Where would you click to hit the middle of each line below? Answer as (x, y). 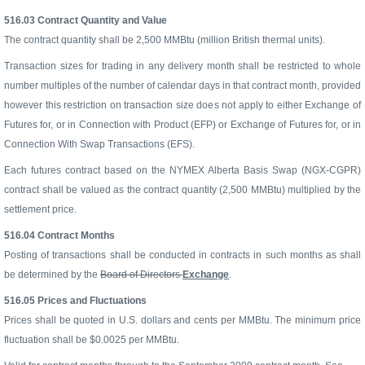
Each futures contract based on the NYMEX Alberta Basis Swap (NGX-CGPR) (182, 170)
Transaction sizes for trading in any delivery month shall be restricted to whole (182, 66)
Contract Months (76, 235)
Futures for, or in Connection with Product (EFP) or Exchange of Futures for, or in (182, 124)
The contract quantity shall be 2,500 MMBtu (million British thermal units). (165, 40)
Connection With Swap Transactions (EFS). (99, 144)
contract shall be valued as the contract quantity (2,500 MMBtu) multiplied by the (182, 189)
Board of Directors (141, 274)
